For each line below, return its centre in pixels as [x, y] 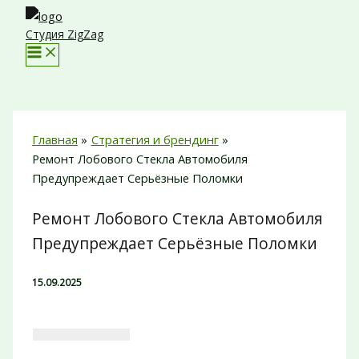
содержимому [45, 54]
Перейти [30, 15]
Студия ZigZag [65, 34]
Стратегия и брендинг [155, 139]
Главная [54, 139]
